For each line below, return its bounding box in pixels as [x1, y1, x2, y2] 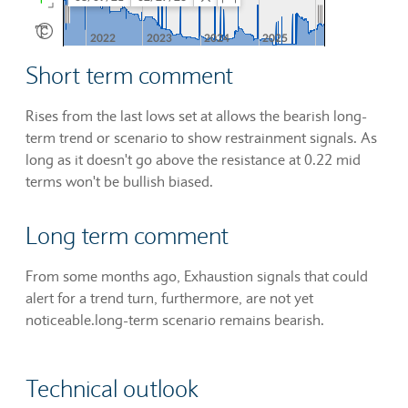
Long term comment [25, 220, 229, 250]
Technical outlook [25, 373, 199, 403]
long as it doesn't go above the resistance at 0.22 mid [25, 149, 361, 168]
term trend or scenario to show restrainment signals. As [25, 127, 377, 147]
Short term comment [25, 60, 233, 90]
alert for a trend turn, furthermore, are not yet [25, 288, 313, 307]
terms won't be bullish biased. [25, 171, 213, 190]
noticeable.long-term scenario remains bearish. [25, 310, 324, 329]
